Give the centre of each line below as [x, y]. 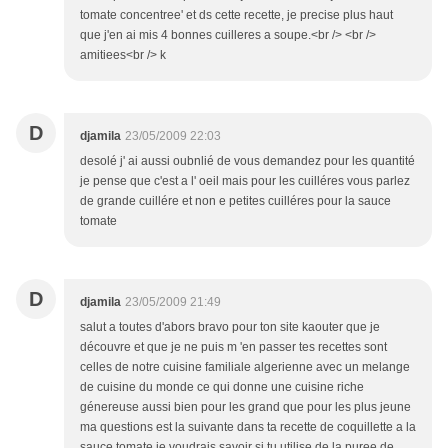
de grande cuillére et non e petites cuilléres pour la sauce [235, 201]
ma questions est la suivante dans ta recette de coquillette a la [248, 427]
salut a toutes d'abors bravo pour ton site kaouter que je [230, 327]
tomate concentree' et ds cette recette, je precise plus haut [236, 15]
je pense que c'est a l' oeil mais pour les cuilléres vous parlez [245, 181]
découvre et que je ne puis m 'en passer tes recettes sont [233, 347]
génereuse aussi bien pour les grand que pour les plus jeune [245, 407]
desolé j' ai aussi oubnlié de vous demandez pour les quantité [247, 161]
